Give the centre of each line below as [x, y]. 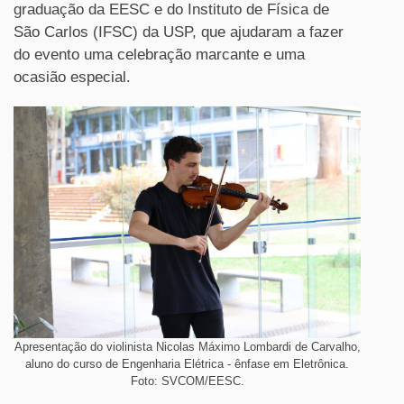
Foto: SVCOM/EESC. [187, 381]
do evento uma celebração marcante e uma [159, 55]
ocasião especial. [72, 78]
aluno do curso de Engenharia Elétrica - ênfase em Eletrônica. [187, 364]
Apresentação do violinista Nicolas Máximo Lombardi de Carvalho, [187, 347]
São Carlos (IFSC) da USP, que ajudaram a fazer [179, 32]
